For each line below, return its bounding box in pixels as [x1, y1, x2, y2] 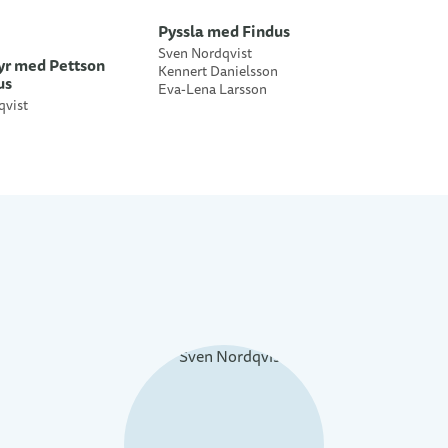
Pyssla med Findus [158, 20, 290, 44]
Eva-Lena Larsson [158, 80, 267, 100]
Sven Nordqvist [158, 44, 252, 64]
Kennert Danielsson [158, 62, 278, 82]
